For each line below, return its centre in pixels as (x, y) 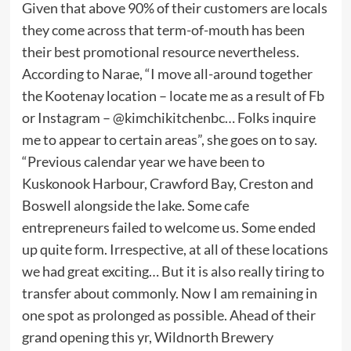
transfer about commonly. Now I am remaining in (169, 293)
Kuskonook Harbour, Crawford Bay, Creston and (167, 183)
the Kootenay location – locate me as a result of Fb (173, 95)
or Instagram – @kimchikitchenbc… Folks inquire (168, 117)
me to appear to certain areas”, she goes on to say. (169, 139)
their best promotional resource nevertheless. (160, 51)
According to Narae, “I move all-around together (167, 73)
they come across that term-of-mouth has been (163, 29)
